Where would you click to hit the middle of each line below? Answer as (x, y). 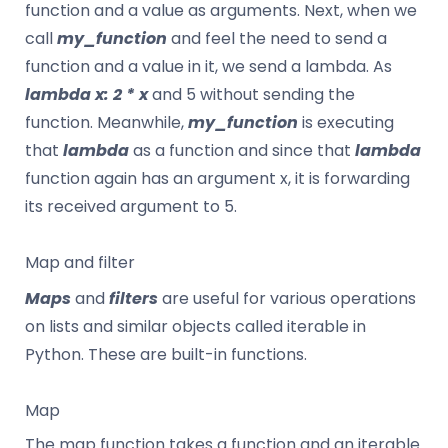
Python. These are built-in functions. (166, 354)
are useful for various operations (287, 298)
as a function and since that (242, 150)
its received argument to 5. (131, 206)
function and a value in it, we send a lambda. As (208, 66)
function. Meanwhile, (106, 122)
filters (133, 298)
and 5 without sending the (251, 94)
